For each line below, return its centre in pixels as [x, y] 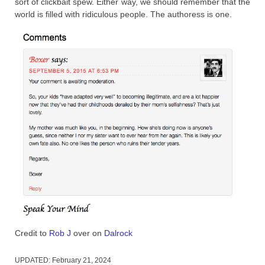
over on [88, 233]
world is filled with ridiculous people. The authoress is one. [123, 14]
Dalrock [118, 233]
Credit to [32, 233]
